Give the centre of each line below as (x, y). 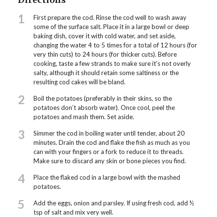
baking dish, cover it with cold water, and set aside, (104, 36)
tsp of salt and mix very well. (73, 212)
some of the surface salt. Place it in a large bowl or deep (111, 26)
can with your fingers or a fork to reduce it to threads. (108, 151)
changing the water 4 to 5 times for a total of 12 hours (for (115, 45)
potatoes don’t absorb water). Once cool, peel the (104, 107)
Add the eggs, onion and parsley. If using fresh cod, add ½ (113, 203)
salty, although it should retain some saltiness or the (106, 72)
